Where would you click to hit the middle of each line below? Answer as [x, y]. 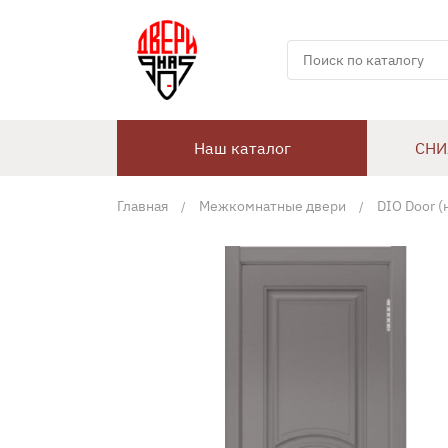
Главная [142, 206]
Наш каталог [242, 148]
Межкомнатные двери [272, 206]
